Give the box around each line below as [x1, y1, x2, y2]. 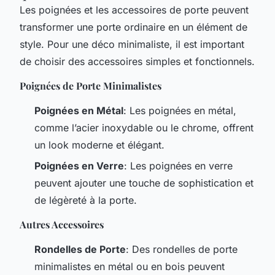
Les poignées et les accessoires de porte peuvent [20, 3, 249, 16]
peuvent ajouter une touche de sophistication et [34, 176, 254, 189]
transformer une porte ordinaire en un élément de [20, 20, 247, 33]
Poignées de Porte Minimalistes [20, 79, 161, 92]
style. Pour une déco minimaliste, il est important [20, 37, 244, 50]
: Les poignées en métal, [123, 104, 236, 117]
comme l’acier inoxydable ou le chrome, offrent [34, 121, 254, 134]
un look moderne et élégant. [34, 138, 165, 151]
